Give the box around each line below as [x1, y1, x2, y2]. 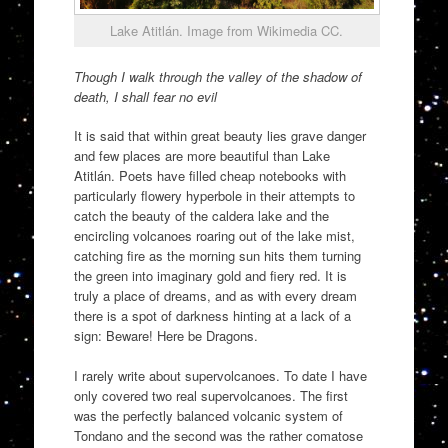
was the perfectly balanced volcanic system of [73, 405, 343, 425]
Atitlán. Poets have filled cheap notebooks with [73, 166, 346, 186]
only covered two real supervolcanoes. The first [73, 385, 348, 405]
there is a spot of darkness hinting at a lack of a [73, 306, 351, 326]
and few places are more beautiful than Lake [73, 146, 330, 166]
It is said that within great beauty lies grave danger [73, 126, 366, 146]
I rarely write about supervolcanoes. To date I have [73, 365, 367, 385]
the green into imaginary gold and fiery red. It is [73, 266, 347, 286]
